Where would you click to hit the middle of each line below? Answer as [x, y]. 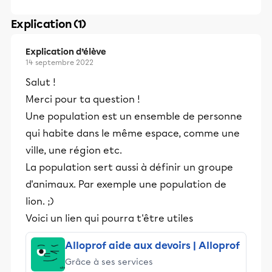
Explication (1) [49, 24]
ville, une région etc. [74, 150]
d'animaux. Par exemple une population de [126, 184]
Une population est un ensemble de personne [134, 116]
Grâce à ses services [109, 262]
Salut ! [41, 82]
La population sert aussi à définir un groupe [129, 167]
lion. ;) [40, 201]
